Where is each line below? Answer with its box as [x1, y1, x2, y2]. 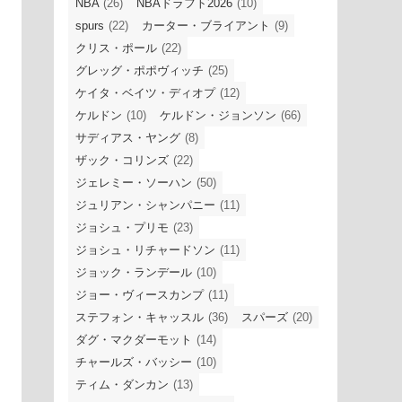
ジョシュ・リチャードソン [75, 242, 215, 257]
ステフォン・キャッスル [75, 310, 204, 324]
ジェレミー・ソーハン [75, 175, 192, 189]
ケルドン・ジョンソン [160, 108, 276, 122]
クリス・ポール [75, 40, 157, 55]
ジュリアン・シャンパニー [75, 197, 215, 212]
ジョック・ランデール [75, 265, 192, 279]
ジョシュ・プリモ [75, 220, 169, 234]
